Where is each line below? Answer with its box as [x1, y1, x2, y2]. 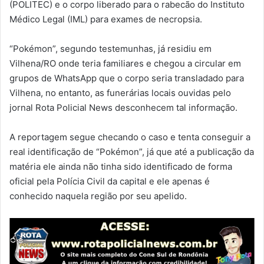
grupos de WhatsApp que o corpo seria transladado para [9, 72, 244, 84]
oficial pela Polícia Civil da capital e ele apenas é [9, 175, 210, 187]
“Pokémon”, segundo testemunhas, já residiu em [9, 42, 212, 54]
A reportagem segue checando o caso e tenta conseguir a [9, 131, 250, 143]
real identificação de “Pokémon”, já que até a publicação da [9, 146, 254, 157]
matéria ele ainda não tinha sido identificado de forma [9, 160, 232, 172]
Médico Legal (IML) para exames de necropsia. [9, 13, 202, 25]
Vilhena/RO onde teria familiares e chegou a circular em [9, 57, 241, 69]
